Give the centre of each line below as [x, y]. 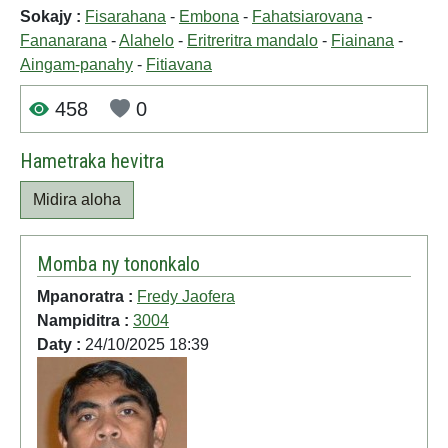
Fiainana [362, 41]
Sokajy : [52, 17]
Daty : [61, 345]
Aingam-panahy [76, 65]
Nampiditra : [85, 321]
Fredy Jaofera [186, 297]
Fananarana [63, 41]
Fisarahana [125, 17]
